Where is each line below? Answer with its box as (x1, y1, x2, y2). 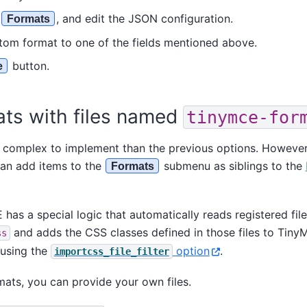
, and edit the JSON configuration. (56, 11, 233, 25)
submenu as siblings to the (160, 158, 306, 173)
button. (8, 58, 49, 73)
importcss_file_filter (53, 246, 169, 258)
